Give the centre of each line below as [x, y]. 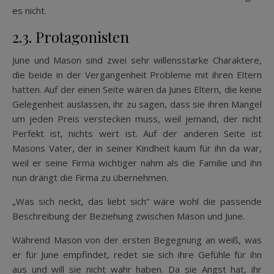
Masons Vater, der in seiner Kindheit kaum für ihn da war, [137, 148]
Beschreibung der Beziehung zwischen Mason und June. [128, 216]
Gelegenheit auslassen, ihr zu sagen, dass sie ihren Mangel [137, 104]
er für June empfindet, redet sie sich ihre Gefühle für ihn [137, 254]
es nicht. [29, 10]
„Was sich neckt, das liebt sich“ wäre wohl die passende [137, 201]
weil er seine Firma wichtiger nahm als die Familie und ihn [137, 162]
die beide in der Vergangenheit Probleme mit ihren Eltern [137, 74]
